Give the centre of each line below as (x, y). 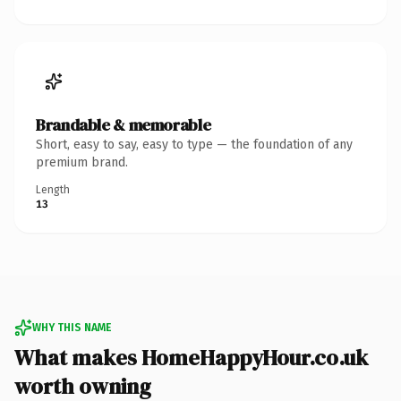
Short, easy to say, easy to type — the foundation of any (194, 144)
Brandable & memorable (124, 124)
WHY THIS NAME (72, 327)
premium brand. (82, 162)
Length (53, 189)
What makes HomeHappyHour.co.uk (191, 357)
